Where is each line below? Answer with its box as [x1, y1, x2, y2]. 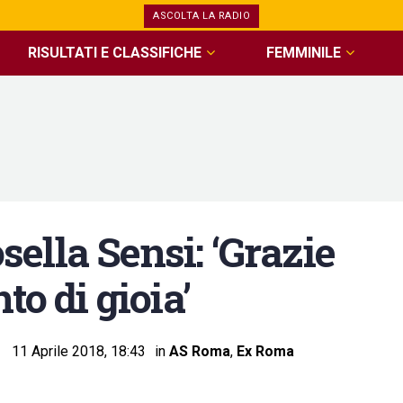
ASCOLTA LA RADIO [153, 10, 250, 22]
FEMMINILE [265, 44, 341, 61]
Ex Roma [237, 342, 294, 360]
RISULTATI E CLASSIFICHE [28, 44, 202, 61]
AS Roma [169, 342, 230, 360]
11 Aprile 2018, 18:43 [12, 342, 146, 360]
